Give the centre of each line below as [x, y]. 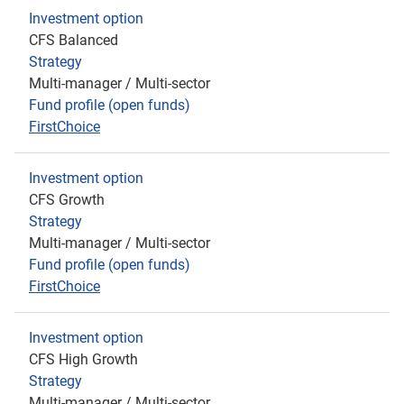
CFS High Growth [83, 359]
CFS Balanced [73, 40]
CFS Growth [67, 200]
